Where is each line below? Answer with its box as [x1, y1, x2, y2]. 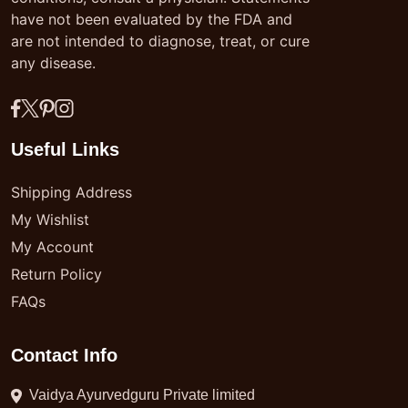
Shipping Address [11, 183, 132, 201]
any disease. [11, 54, 96, 72]
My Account [11, 238, 94, 256]
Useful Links [11, 139, 119, 159]
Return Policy [11, 265, 102, 283]
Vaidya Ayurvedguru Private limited [29, 387, 255, 403]
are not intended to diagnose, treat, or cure [11, 32, 310, 50]
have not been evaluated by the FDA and [11, 10, 292, 28]
